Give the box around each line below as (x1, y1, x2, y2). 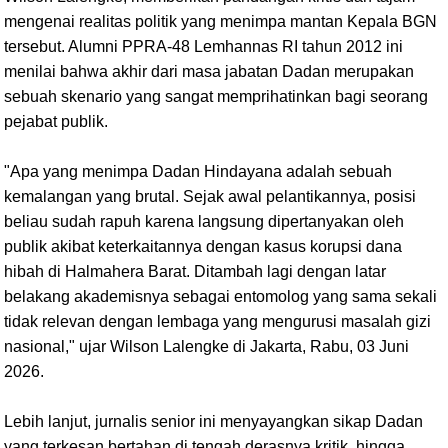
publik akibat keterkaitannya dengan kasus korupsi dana (4, 237, 402, 255)
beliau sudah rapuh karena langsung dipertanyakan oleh (4, 212, 404, 230)
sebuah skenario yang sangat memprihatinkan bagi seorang (4, 87, 428, 105)
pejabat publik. (4, 112, 108, 130)
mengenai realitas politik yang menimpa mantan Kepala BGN (4, 12, 437, 30)
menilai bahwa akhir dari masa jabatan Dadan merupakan (4, 62, 414, 80)
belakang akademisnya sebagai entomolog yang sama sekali (4, 287, 437, 305)
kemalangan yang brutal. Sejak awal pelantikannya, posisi (4, 187, 416, 205)
